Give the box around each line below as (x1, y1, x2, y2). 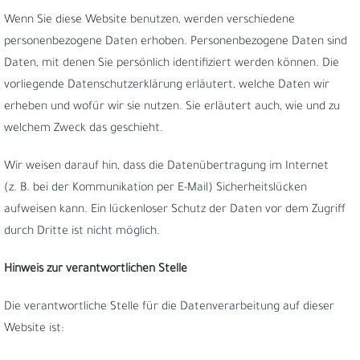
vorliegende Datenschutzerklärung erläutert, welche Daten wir (4, 80, 329, 92)
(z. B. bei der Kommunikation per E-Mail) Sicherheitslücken (4, 182, 307, 195)
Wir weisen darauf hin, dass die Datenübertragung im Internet (4, 161, 329, 174)
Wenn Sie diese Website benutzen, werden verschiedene (4, 14, 295, 27)
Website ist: (4, 323, 63, 336)
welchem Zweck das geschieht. (4, 123, 163, 136)
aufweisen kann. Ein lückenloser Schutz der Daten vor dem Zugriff (4, 204, 346, 217)
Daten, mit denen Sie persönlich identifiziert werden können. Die (4, 58, 339, 71)
